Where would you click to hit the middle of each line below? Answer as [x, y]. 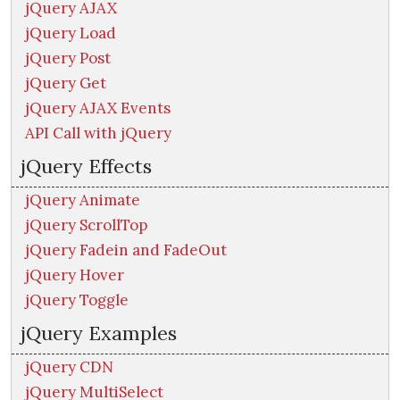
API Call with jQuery [98, 133]
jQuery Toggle [77, 300]
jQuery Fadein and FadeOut [126, 250]
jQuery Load [71, 33]
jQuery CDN [69, 367]
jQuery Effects [86, 167]
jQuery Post [68, 58]
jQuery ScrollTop [86, 225]
